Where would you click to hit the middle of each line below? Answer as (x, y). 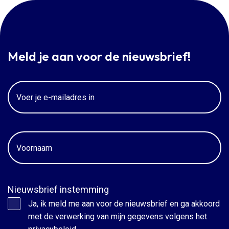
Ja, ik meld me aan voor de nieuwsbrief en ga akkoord (124, 204)
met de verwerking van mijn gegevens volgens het (118, 217)
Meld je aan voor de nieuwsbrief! (99, 56)
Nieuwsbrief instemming (58, 190)
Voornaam (28, 139)
